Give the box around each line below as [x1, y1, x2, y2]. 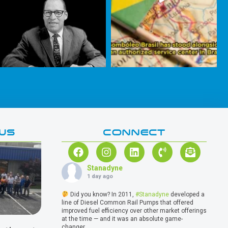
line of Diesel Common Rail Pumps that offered [62, 199, 193, 207]
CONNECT [103, 127, 165, 138]
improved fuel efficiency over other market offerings [62, 207, 207, 215]
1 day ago [87, 173, 113, 180]
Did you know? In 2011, [68, 191, 135, 198]
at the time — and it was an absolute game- [62, 215, 183, 223]
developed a [168, 191, 205, 198]
